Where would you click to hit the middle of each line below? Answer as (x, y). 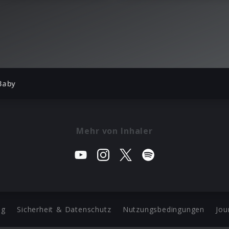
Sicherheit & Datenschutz (64, 209)
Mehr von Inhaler (114, 131)
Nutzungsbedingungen (164, 209)
